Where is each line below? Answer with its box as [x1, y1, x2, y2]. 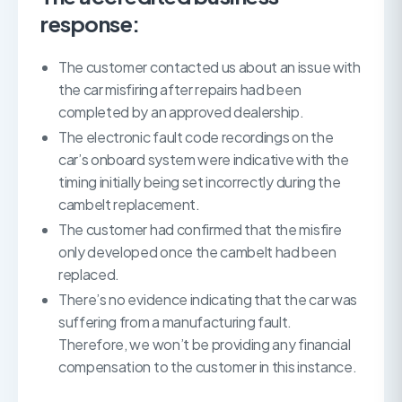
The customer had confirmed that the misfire [58, 220, 342, 239]
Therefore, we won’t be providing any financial [58, 335, 351, 354]
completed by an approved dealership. [58, 102, 304, 121]
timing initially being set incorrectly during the [58, 172, 341, 191]
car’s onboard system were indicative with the [58, 150, 349, 169]
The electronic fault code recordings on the [58, 127, 334, 146]
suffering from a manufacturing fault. [58, 312, 293, 331]
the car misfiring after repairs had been [58, 80, 301, 99]
